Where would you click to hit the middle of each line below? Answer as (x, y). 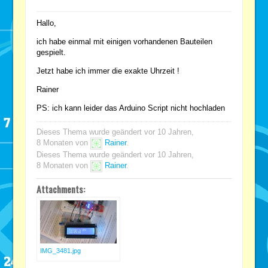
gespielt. (51, 52)
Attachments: (61, 189)
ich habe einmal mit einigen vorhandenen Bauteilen (125, 41)
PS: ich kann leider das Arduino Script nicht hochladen (131, 108)
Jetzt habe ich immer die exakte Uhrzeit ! (108, 71)
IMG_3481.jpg (61, 250)
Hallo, (47, 23)
